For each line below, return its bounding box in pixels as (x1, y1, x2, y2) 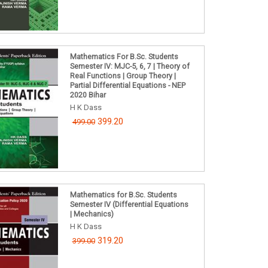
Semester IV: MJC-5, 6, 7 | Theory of (69, 61, 190, 71)
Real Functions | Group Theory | (69, 71, 176, 80)
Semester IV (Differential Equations (69, 200, 188, 209)
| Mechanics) (69, 209, 114, 219)
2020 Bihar (69, 90, 106, 99)
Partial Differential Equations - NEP (69, 80, 185, 90)
